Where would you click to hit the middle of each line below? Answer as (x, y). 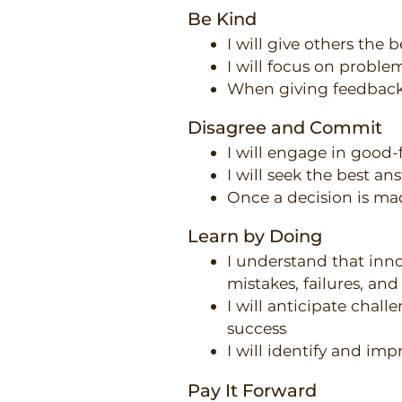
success (256, 328)
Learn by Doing (255, 236)
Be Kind (223, 18)
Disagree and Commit (285, 128)
